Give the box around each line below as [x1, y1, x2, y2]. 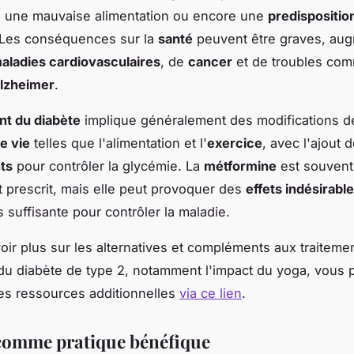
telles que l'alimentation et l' [30, 135, 207, 152]
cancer [188, 54, 232, 70]
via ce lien [179, 285, 242, 302]
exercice [207, 135, 262, 152]
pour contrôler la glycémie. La [13, 158, 204, 175]
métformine [204, 158, 277, 175]
